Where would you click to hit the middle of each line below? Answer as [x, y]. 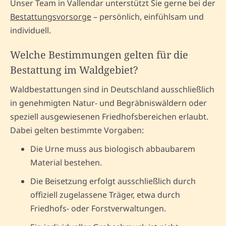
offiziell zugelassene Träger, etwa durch [105, 194]
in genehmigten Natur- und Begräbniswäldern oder [108, 103]
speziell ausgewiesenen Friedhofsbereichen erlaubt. [109, 116]
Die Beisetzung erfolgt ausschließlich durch [113, 181]
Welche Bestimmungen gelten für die [99, 54]
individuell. [31, 30]
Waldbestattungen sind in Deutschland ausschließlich [112, 89]
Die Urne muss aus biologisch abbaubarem [113, 149]
